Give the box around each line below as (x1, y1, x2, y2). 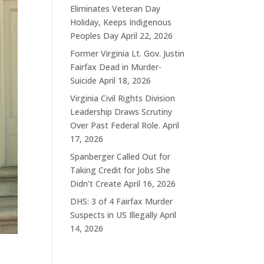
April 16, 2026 (124, 178, 176, 190)
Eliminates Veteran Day (70, 3, 161, 15)
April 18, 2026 (99, 75, 151, 87)
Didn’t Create (70, 178, 122, 190)
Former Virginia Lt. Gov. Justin (70, 48, 185, 60)
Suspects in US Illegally (70, 209, 158, 221)
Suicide (70, 75, 97, 87)
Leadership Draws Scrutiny (70, 106, 173, 118)
